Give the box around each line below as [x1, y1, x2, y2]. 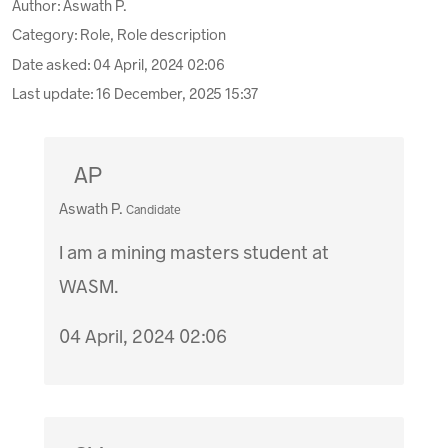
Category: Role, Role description [12, 25, 226, 46]
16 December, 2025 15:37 [96, 84, 258, 105]
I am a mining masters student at [59, 240, 330, 266]
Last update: [12, 84, 96, 105]
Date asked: [12, 54, 93, 75]
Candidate [126, 202, 182, 219]
